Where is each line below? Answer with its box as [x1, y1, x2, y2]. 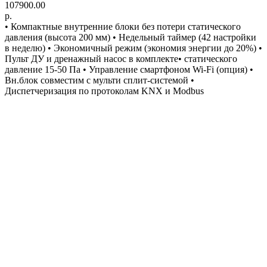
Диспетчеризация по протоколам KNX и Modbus [5, 85, 204, 96]
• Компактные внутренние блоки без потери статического [5, 21, 241, 32]
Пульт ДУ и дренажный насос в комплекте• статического [5, 53, 237, 64]
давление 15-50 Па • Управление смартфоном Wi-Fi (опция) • [5, 64, 253, 74]
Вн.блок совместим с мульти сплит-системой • [5, 74, 194, 85]
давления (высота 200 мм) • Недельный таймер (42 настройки [5, 32, 256, 42]
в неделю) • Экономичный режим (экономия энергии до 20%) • [5, 42, 262, 53]
